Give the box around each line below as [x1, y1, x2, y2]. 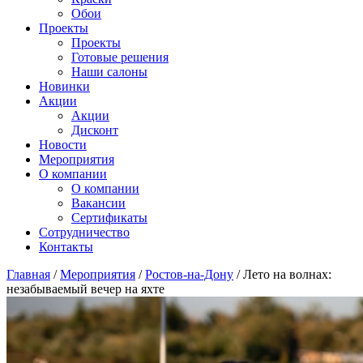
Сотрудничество [39, 225, 130, 239]
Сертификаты [71, 211, 147, 224]
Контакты [39, 240, 93, 254]
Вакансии [71, 196, 126, 210]
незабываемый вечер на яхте [6, 282, 164, 296]
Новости [39, 138, 87, 152]
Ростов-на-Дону [145, 267, 233, 281]
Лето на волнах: [243, 267, 331, 281]
